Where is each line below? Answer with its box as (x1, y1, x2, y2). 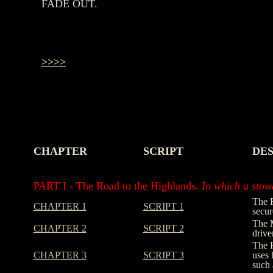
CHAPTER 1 (33, 201, 87, 211)
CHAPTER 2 (33, 223, 87, 233)
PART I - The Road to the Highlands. (33, 180, 202, 192)
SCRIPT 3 (143, 250, 184, 260)
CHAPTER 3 (33, 250, 87, 260)
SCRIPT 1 (143, 201, 184, 211)
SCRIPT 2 (143, 223, 184, 233)
